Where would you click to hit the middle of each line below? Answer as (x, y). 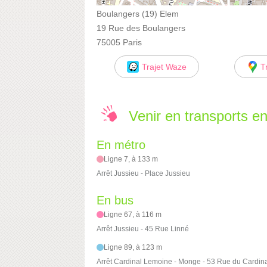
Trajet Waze (164, 66)
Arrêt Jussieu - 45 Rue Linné (143, 229)
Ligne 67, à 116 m (133, 215)
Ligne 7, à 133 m (131, 159)
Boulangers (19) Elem (138, 13)
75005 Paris (119, 42)
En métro (121, 145)
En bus (115, 201)
